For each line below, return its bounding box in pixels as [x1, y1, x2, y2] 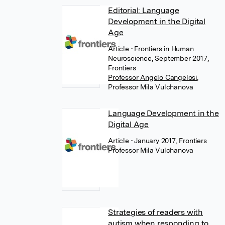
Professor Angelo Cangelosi [108, 73, 197, 81]
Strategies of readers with [108, 207, 203, 217]
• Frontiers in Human [131, 45, 194, 53]
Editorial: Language [108, 6, 179, 15]
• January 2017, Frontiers [131, 137, 207, 145]
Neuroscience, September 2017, [108, 54, 209, 62]
